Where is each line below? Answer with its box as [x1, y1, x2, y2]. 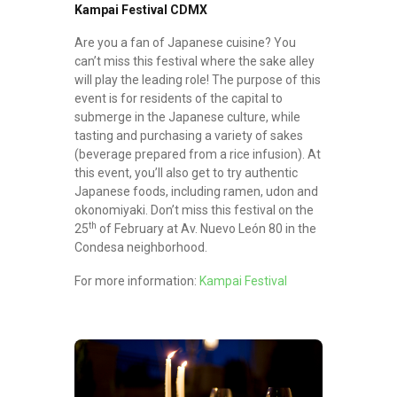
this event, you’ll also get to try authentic [74, 166, 298, 181]
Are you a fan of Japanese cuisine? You [74, 35, 296, 51]
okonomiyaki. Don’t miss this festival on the [74, 203, 314, 218]
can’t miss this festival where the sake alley [74, 54, 315, 69]
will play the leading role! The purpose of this [74, 73, 321, 88]
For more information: [74, 274, 197, 289]
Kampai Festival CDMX [74, 2, 207, 17]
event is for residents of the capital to [74, 91, 283, 106]
